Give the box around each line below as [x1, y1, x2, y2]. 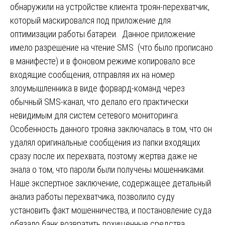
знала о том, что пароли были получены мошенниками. [10, 164, 207, 175]
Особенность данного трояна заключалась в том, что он [10, 124, 212, 135]
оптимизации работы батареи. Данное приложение [10, 29, 195, 40]
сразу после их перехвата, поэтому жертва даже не [10, 151, 197, 162]
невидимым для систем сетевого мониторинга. [10, 110, 182, 121]
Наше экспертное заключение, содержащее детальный [10, 178, 211, 189]
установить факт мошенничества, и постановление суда [10, 205, 211, 216]
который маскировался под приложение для [10, 15, 171, 26]
